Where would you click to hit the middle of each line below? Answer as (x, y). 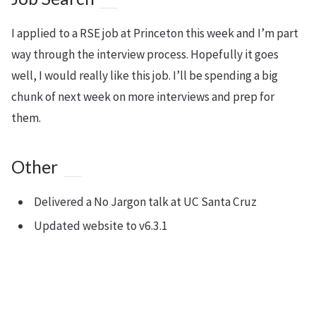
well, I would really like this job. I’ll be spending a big (145, 75)
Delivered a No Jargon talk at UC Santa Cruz (145, 202)
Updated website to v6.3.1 (101, 226)
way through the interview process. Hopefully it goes (145, 54)
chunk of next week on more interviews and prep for (143, 97)
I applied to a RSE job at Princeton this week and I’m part (155, 33)
